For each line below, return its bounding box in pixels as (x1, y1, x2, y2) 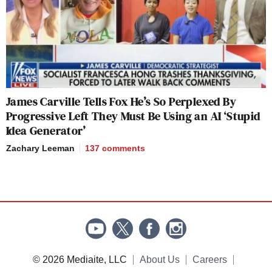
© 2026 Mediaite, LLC (32, 254, 127, 265)
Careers (192, 254, 227, 265)
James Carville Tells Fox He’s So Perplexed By (6, 93, 236, 110)
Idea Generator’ (6, 122, 86, 140)
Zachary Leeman (6, 143, 75, 154)
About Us (139, 254, 180, 265)
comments (102, 143, 145, 154)
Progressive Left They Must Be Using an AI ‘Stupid (6, 107, 260, 125)
